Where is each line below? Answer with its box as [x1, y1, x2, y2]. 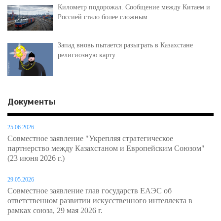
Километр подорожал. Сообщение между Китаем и [58, 3, 210, 11]
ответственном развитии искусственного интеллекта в [7, 196, 192, 205]
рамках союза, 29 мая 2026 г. [7, 206, 103, 215]
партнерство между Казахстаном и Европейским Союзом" [7, 144, 205, 153]
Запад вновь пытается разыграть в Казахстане [58, 41, 193, 49]
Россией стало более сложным [58, 13, 147, 21]
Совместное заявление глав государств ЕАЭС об [7, 186, 172, 195]
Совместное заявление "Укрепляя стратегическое [7, 134, 173, 143]
